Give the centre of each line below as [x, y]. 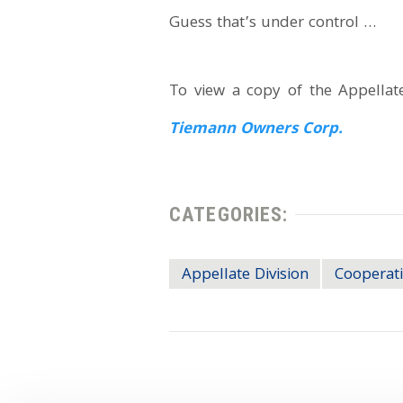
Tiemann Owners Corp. [256, 130]
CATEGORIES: [229, 215]
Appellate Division [245, 276]
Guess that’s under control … [273, 24]
